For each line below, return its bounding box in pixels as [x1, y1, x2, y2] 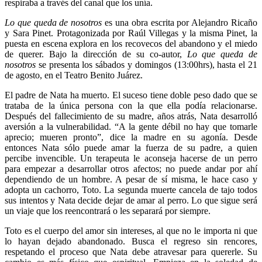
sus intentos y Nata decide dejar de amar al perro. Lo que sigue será [5, 195, 257, 205]
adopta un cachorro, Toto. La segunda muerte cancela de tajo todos [5, 184, 257, 195]
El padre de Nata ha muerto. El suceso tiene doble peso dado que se [5, 89, 257, 100]
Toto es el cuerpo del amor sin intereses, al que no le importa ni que [5, 225, 257, 236]
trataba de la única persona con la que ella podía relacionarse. [5, 100, 257, 111]
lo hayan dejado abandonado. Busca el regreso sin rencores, [5, 236, 257, 246]
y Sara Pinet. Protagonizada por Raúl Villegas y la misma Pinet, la [5, 27, 257, 38]
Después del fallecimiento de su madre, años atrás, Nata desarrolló [5, 111, 257, 121]
